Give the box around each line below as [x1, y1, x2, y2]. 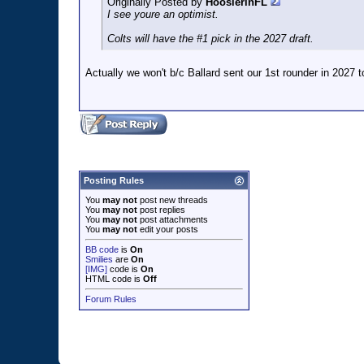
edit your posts [137, 224, 198, 234]
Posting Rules [84, 175, 144, 185]
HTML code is [85, 274, 143, 284]
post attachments [137, 214, 208, 224]
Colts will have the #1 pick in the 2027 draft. [107, 32, 314, 45]
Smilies [85, 254, 113, 264]
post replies [137, 205, 185, 214]
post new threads [137, 195, 208, 205]
